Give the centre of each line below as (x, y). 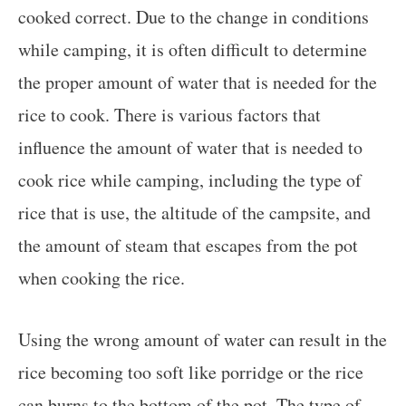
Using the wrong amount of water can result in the (203, 339)
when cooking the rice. (101, 277)
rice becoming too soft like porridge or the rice (191, 372)
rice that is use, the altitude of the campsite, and (194, 212)
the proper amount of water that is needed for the (198, 82)
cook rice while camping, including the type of (190, 179)
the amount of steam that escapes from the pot (188, 245)
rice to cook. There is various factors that (169, 114)
